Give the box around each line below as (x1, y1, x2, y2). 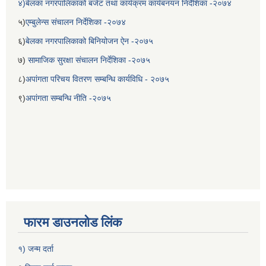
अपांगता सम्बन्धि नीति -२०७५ (26, 93, 111, 103)
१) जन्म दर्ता (18, 243, 53, 254)
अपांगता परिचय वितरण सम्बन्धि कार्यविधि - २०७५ (26, 74, 169, 84)
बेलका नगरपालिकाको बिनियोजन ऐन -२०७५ (26, 36, 153, 46)
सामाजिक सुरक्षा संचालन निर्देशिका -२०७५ (28, 55, 150, 65)
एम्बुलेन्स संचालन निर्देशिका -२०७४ (26, 17, 126, 27)
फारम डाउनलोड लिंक (24, 214, 122, 230)
